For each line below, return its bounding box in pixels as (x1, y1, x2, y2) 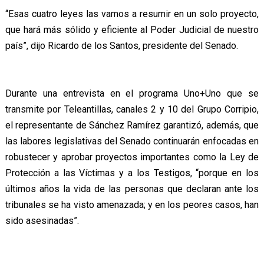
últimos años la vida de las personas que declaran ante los (5, 183, 259, 195)
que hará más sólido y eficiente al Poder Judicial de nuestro (5, 24, 259, 36)
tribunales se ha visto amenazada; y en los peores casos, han (5, 199, 259, 211)
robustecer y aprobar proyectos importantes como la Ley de (5, 151, 259, 163)
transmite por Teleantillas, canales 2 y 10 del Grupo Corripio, (5, 104, 259, 115)
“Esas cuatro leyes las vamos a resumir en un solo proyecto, (5, 8, 259, 20)
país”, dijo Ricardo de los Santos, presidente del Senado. (5, 40, 238, 52)
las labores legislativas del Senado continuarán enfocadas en (5, 136, 259, 147)
